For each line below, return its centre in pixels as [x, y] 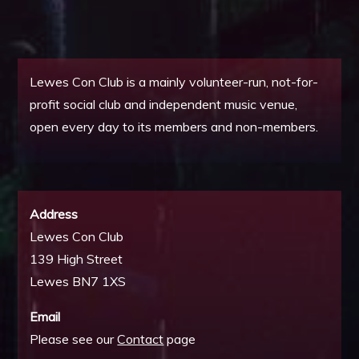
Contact [141, 339]
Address [54, 214]
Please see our [74, 339]
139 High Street [77, 259]
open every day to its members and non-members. [174, 127]
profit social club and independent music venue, [164, 105]
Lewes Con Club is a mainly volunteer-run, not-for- [174, 82]
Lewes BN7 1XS [78, 282]
